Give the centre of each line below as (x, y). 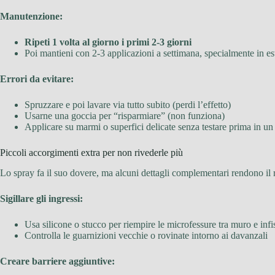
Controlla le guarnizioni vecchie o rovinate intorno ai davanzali (146, 235)
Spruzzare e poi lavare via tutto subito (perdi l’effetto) (128, 104)
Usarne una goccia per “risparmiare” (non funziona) (125, 115)
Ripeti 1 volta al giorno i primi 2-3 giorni (108, 42)
